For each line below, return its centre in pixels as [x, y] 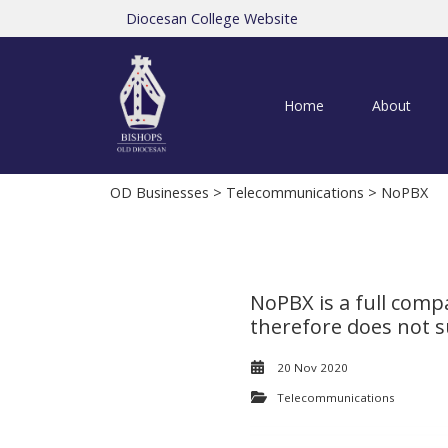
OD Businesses [159, 193]
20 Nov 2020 [312, 368]
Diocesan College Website [212, 18]
